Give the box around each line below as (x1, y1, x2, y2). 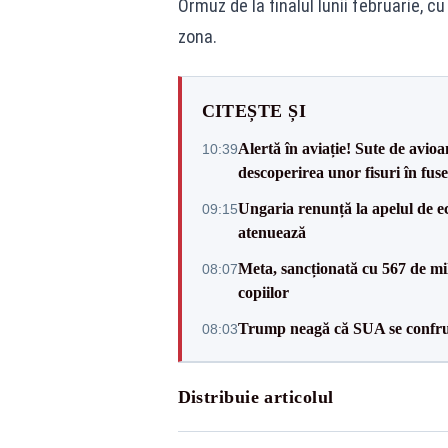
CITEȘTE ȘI (201, 101, 306, 121)
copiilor (237, 284, 289, 301)
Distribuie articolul (177, 387, 334, 407)
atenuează (237, 224, 306, 241)
